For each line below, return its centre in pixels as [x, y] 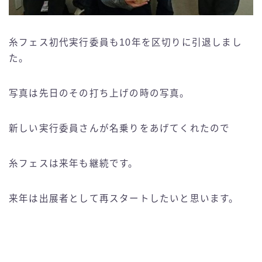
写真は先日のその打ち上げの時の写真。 [99, 94]
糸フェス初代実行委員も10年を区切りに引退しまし [125, 43]
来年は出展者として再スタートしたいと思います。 [124, 199]
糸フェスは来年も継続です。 [74, 164]
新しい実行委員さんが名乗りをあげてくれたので [120, 129]
